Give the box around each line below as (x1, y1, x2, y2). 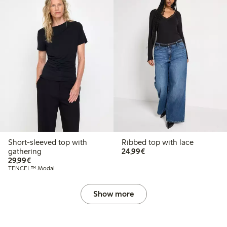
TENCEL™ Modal (8, 164, 55, 172)
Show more (93, 188, 134, 199)
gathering (8, 146, 42, 156)
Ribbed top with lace (122, 137, 194, 147)
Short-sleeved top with (8, 137, 87, 147)
